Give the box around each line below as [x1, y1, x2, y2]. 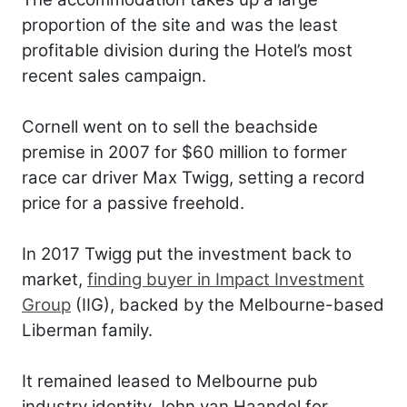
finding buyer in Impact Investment [87, 269, 364, 291]
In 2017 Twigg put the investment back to [22, 243, 352, 265]
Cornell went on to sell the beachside [22, 116, 318, 138]
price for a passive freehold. [22, 193, 244, 214]
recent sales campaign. [22, 65, 206, 87]
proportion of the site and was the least [22, 15, 338, 36]
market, [22, 269, 87, 291]
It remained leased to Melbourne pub [22, 371, 318, 392]
